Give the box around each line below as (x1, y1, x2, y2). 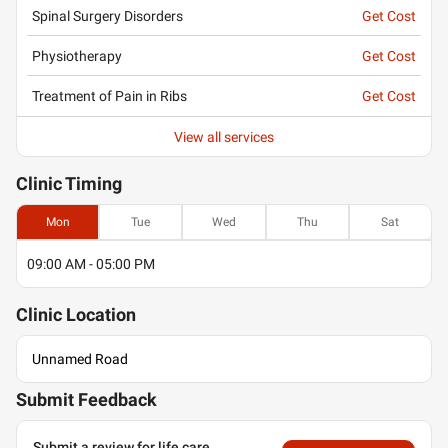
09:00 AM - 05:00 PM (27, 256, 155, 272)
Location (62, 305, 136, 325)
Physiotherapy (32, 47, 122, 64)
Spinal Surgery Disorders (32, 7, 183, 24)
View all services (174, 128, 274, 145)
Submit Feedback (16, 390, 157, 410)
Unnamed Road (32, 351, 128, 367)
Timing (62, 174, 122, 194)
